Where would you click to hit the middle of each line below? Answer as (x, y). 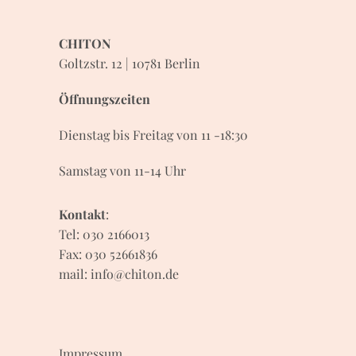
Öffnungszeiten (104, 99)
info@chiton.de (135, 274)
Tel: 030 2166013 (104, 234)
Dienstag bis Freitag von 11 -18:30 (153, 135)
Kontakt (82, 214)
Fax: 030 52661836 (108, 254)
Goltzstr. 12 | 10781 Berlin (130, 63)
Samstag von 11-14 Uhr (122, 170)
